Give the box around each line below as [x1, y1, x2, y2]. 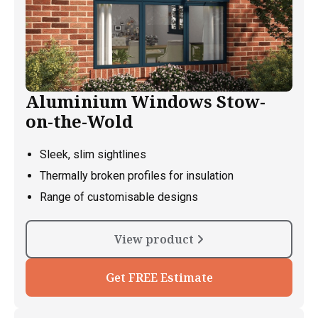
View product [114, 231, 197, 247]
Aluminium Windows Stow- [26, 89, 265, 113]
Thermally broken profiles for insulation [40, 168, 234, 182]
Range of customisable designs [40, 190, 198, 204]
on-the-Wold [26, 109, 133, 133]
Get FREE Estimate [105, 269, 213, 285]
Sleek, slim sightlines [40, 147, 146, 161]
